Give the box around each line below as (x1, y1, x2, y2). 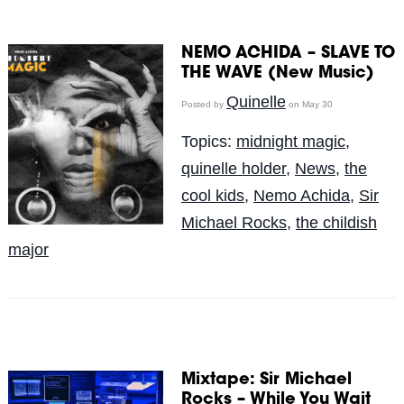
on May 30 (285, 98, 333, 109)
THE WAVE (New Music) (180, 65, 374, 82)
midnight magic (235, 132, 345, 151)
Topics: (180, 132, 236, 151)
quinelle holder (180, 159, 286, 178)
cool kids (180, 186, 244, 205)
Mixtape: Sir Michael (180, 372, 352, 389)
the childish (295, 213, 377, 232)
